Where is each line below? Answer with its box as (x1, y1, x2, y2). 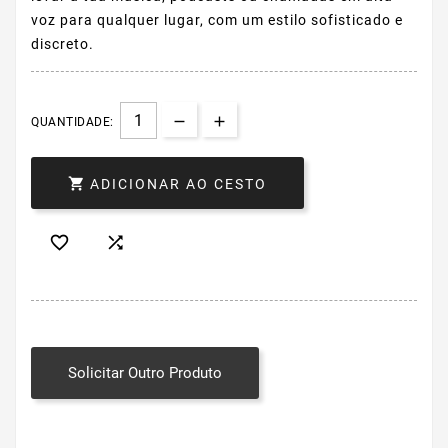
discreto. (31, 36, 94, 53)
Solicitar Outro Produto (68, 364, 222, 383)
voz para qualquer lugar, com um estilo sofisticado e (31, 12, 403, 29)
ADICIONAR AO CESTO (90, 176, 267, 193)
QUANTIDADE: (31, 115, 114, 130)
